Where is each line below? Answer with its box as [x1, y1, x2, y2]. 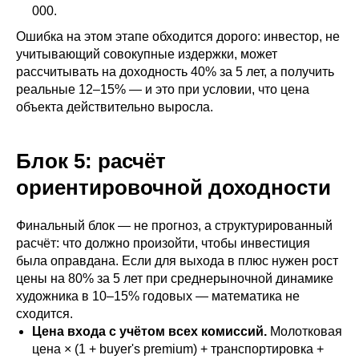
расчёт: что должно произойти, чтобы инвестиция [16, 236, 310, 250]
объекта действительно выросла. [16, 100, 213, 114]
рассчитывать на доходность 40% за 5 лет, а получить [16, 65, 334, 79]
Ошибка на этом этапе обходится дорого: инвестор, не [16, 30, 340, 43]
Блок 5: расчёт [16, 149, 166, 173]
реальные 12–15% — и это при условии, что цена [16, 83, 309, 96]
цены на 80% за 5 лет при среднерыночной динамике [16, 272, 333, 285]
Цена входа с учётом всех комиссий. [32, 325, 267, 338]
